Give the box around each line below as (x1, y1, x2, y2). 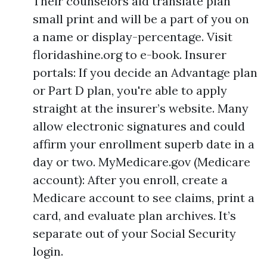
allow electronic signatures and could (33, 119, 245, 133)
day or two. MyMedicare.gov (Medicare (33, 154, 250, 169)
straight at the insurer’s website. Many (33, 101, 249, 116)
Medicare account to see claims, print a (33, 190, 254, 205)
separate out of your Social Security (33, 226, 236, 241)
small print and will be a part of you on (33, 11, 249, 26)
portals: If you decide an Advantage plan (33, 65, 257, 80)
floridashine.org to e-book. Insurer (33, 47, 226, 62)
